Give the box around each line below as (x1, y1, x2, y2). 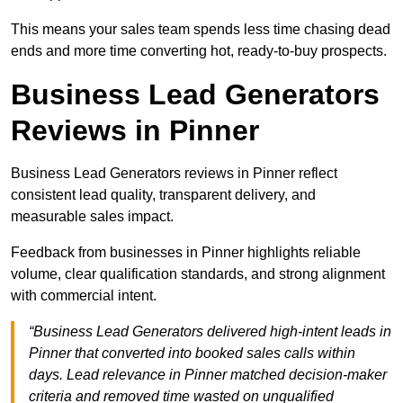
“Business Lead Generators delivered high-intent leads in (29, 324, 391, 340)
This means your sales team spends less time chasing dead (11, 22, 390, 38)
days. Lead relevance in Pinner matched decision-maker (29, 367, 387, 383)
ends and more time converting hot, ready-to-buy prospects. (11, 43, 387, 59)
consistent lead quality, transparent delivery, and (11, 187, 316, 203)
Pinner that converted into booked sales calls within (29, 345, 355, 362)
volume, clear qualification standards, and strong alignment (11, 266, 385, 282)
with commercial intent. (11, 288, 157, 304)
